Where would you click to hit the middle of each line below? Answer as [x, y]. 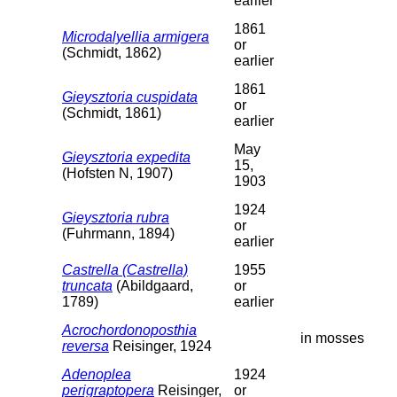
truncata [87, 285]
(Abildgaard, [153, 285]
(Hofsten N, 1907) [117, 173]
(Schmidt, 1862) [112, 52]
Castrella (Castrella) [125, 269]
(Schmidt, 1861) [112, 113]
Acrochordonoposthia [129, 330]
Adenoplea [97, 374]
